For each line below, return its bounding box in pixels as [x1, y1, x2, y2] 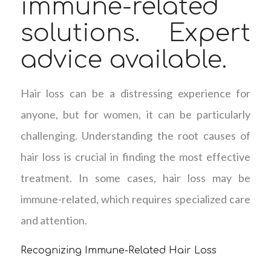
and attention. [20, 213, 87, 227]
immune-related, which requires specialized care [20, 192, 251, 206]
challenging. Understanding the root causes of [20, 128, 251, 142]
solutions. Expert [20, 20, 251, 47]
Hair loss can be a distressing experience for [20, 86, 251, 100]
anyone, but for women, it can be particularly [20, 107, 251, 121]
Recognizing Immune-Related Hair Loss [20, 244, 217, 256]
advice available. [20, 47, 227, 74]
